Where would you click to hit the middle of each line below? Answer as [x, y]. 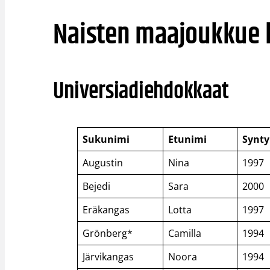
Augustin [103, 162]
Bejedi [97, 186]
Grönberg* [108, 233]
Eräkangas [106, 209]
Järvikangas [108, 256]
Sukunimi [106, 139]
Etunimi [188, 139]
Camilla [185, 233]
